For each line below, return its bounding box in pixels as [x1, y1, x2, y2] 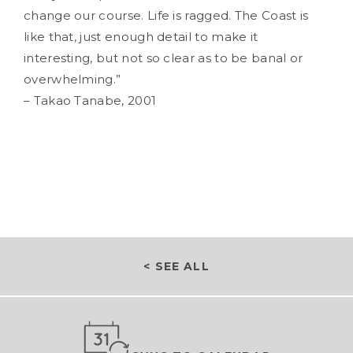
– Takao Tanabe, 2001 [24, 93, 157, 108]
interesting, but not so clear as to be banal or [24, 50, 303, 65]
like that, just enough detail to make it [24, 29, 258, 44]
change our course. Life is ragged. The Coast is [24, 8, 309, 23]
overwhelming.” [24, 72, 121, 87]
